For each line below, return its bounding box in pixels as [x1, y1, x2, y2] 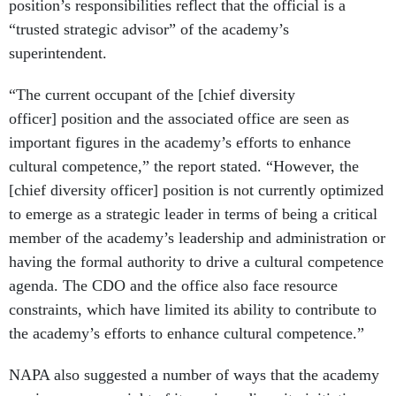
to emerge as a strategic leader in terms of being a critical [9, 205, 377, 224]
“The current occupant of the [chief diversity [9, 86, 295, 104]
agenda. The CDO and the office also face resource [9, 277, 338, 295]
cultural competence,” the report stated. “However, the [9, 157, 359, 176]
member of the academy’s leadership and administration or [9, 229, 385, 247]
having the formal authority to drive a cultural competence [9, 253, 384, 271]
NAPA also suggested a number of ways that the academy [9, 366, 379, 385]
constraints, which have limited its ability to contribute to [9, 301, 377, 319]
